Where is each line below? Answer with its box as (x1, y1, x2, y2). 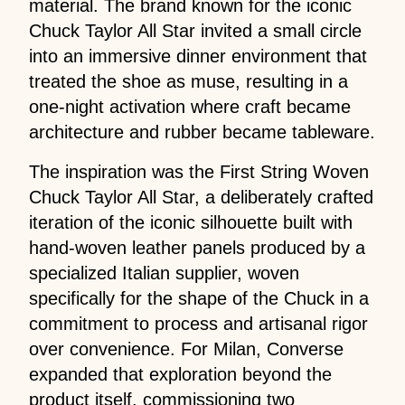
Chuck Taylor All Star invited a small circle (29, 20, 362, 41)
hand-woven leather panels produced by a (29, 237, 365, 258)
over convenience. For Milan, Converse (29, 338, 344, 359)
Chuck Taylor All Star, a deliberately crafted (29, 186, 373, 207)
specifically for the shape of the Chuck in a (29, 287, 369, 308)
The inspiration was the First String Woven (29, 161, 369, 182)
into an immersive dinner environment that (29, 45, 367, 66)
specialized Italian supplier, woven (29, 262, 299, 283)
